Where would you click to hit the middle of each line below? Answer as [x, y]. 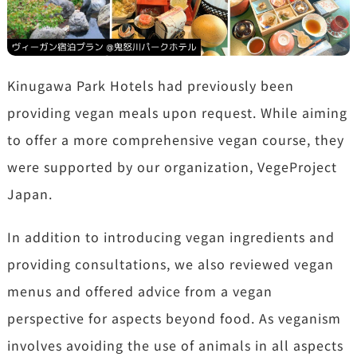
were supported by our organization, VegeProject [172, 167]
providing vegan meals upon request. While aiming [177, 113]
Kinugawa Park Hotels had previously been [150, 86]
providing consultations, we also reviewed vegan [170, 264]
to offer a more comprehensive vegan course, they [175, 140]
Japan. [29, 194]
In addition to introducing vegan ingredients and [171, 237]
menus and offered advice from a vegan [139, 291]
